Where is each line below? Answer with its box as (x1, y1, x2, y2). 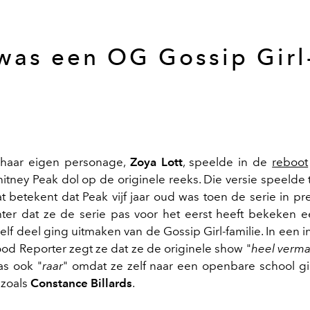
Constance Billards (30, 275, 132, 290)
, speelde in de (182, 154, 273, 169)
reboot (272, 154, 309, 169)
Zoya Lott (129, 154, 183, 169)
